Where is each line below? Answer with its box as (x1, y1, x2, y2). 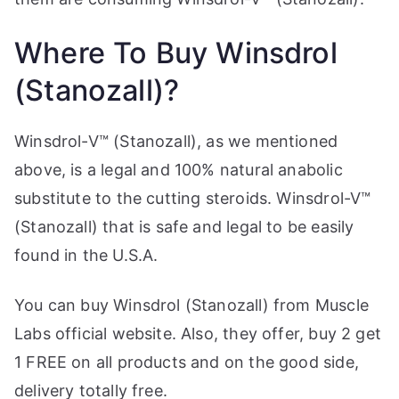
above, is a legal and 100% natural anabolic (14, 160, 343, 180)
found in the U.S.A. (14, 246, 159, 265)
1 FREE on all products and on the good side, (14, 353, 359, 372)
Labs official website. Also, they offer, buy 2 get (14, 324, 381, 344)
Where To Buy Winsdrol (14, 36, 338, 71)
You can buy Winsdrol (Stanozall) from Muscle (14, 296, 369, 315)
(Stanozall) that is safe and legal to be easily (14, 217, 354, 237)
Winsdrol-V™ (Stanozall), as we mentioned (14, 132, 338, 151)
